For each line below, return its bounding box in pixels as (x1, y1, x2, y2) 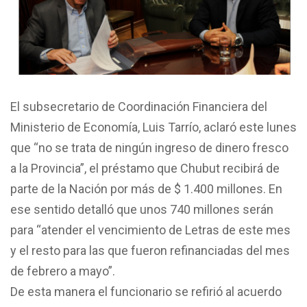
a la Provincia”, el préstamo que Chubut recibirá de (10, 160, 280, 175)
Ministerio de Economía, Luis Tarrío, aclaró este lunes (10, 119, 297, 134)
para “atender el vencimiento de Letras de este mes (10, 222, 291, 237)
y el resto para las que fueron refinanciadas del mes (10, 243, 290, 258)
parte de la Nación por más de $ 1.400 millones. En (10, 181, 282, 196)
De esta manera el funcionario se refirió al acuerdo (10, 284, 282, 299)
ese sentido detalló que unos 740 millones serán (10, 201, 273, 217)
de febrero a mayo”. (10, 263, 115, 278)
